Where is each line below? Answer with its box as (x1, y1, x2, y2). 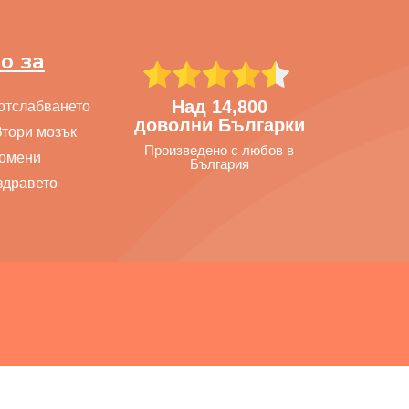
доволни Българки (133, 115, 305, 136)
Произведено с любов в (144, 142, 294, 159)
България (189, 156, 249, 173)
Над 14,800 (171, 97, 267, 118)
